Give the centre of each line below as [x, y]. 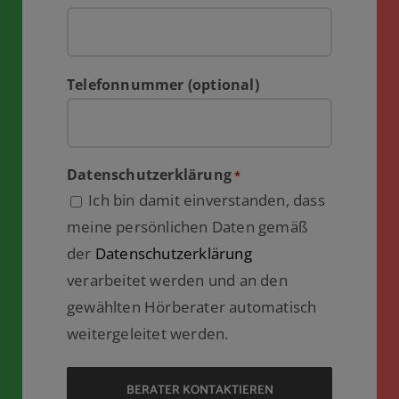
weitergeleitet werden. [147, 333]
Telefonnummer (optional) [163, 84]
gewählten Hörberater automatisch [191, 306]
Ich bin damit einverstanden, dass [207, 199]
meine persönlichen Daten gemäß [187, 226]
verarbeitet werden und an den [177, 280]
